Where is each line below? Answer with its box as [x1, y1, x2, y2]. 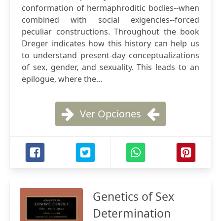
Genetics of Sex [93, 188, 174, 204]
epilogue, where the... [22, 74, 102, 84]
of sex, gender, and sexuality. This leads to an [22, 62, 199, 73]
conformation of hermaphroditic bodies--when [22, 2, 199, 13]
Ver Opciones [80, 107, 141, 120]
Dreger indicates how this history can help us [22, 38, 199, 49]
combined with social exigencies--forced [22, 14, 199, 25]
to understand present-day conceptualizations [22, 50, 199, 61]
